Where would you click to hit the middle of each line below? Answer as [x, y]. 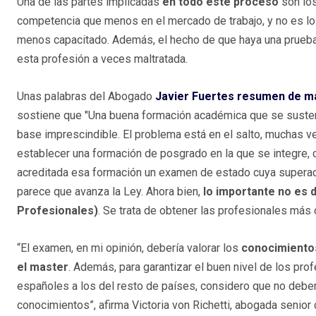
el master [43, 267]
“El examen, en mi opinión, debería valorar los [129, 248]
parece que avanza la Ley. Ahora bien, [110, 192]
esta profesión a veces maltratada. [102, 59]
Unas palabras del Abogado [86, 97]
